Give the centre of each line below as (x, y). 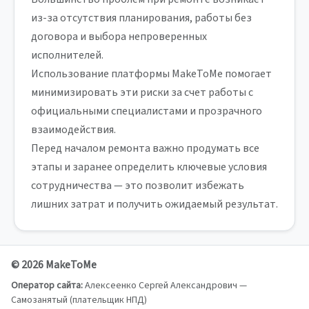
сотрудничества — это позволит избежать (138, 186)
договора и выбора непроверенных (119, 37)
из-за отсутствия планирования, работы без (141, 18)
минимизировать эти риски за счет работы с (142, 92)
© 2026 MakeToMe (54, 265)
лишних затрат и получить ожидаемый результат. (154, 204)
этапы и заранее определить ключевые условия (149, 167)
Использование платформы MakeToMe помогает (151, 74)
